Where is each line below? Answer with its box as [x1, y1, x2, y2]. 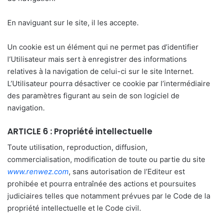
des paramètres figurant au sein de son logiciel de [7, 91, 180, 100]
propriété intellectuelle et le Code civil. [7, 203, 141, 213]
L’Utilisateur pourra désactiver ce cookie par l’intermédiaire [7, 78, 210, 88]
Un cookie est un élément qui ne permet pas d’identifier [7, 42, 199, 52]
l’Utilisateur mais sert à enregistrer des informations [7, 54, 187, 64]
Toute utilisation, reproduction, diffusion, [7, 143, 147, 152]
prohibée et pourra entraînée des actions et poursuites [7, 179, 196, 189]
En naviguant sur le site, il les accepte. [7, 18, 139, 27]
